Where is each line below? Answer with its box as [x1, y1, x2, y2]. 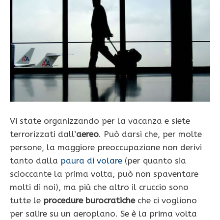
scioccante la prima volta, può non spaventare [10, 168, 198, 179]
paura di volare [60, 155, 122, 165]
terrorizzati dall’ [10, 129, 76, 139]
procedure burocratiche [43, 195, 135, 205]
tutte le [10, 195, 43, 205]
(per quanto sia [122, 155, 186, 165]
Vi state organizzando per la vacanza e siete [10, 115, 190, 126]
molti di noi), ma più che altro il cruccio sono [10, 182, 189, 192]
